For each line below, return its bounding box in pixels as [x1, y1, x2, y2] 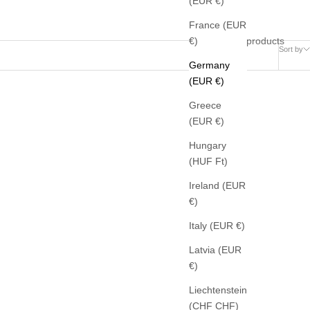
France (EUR [189, 19, 246, 31]
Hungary [189, 140, 226, 152]
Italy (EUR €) [236, 220, 245, 232]
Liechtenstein [189, 284, 247, 296]
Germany [189, 60, 230, 71]
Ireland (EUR [189, 180, 246, 192]
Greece [189, 100, 221, 111]
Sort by [279, 44, 303, 53]
